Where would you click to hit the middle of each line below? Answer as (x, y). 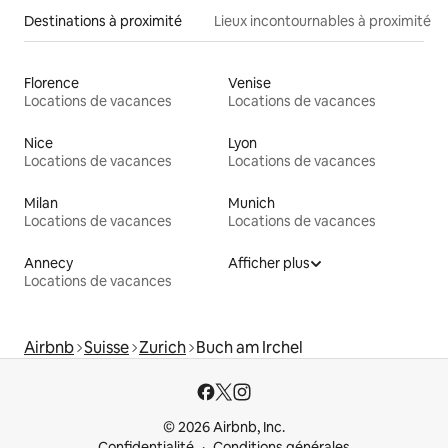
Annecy (48, 262)
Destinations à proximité (103, 20)
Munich (251, 202)
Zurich (162, 347)
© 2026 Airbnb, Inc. (224, 427)
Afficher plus (269, 262)
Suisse (106, 347)
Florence (51, 82)
